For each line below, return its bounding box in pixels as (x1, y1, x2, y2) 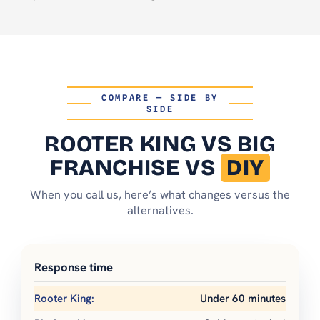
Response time (34, 259, 113, 276)
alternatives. (126, 203, 194, 219)
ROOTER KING (44, 131, 201, 159)
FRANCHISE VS (49, 154, 221, 182)
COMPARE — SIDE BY (101, 91, 219, 103)
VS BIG (201, 131, 276, 159)
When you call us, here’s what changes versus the (30, 187, 290, 203)
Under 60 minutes (200, 291, 286, 306)
